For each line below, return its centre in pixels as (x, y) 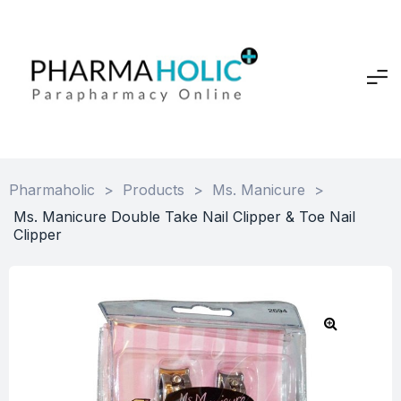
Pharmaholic (52, 189)
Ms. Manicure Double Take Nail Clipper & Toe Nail (184, 216)
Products (154, 189)
